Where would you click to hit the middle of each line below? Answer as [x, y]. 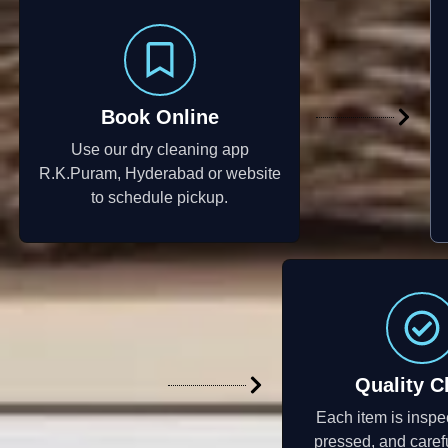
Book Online [159, 117]
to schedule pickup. [160, 198]
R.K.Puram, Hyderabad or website [159, 174]
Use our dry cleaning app [159, 150]
